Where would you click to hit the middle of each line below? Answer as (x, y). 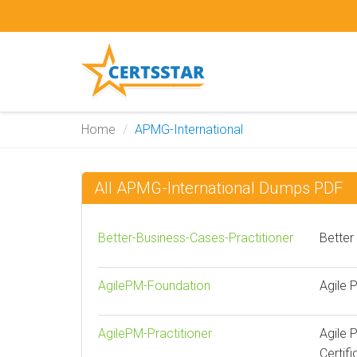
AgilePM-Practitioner (155, 333)
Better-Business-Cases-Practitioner (196, 238)
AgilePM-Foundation (154, 286)
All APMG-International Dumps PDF (218, 188)
